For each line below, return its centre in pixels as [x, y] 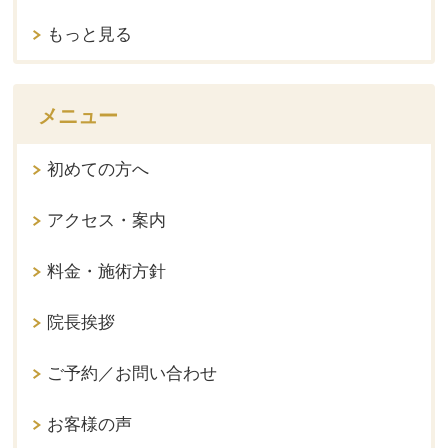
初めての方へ [98, 169]
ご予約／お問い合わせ [132, 373]
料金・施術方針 [107, 271]
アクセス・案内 [107, 220]
